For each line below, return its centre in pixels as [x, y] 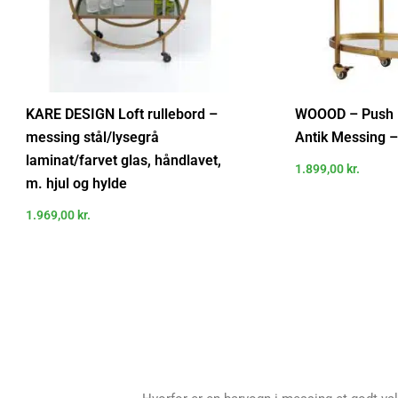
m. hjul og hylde [77, 184]
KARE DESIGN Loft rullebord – [122, 115]
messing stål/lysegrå [93, 138]
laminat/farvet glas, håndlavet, [124, 161]
